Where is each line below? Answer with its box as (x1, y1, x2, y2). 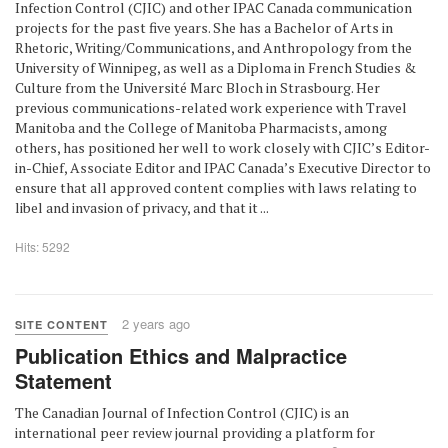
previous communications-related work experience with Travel (15, 98, 407, 117)
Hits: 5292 (15, 238, 70, 255)
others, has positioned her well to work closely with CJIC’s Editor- (15, 138, 430, 157)
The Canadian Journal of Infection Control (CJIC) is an (15, 403, 349, 422)
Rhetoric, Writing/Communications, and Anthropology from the (15, 38, 412, 57)
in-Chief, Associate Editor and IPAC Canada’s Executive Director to (15, 158, 431, 177)
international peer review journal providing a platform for (15, 423, 375, 442)
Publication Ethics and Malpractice (15, 341, 347, 370)
